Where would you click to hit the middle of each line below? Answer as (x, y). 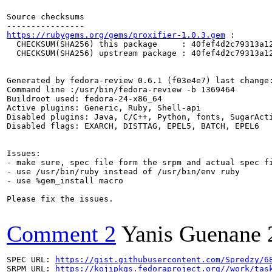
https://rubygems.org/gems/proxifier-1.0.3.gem (116, 35)
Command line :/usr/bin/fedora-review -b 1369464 (121, 90)
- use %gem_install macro (65, 181)
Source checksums (46, 17)
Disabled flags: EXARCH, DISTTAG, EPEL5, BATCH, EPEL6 (133, 126)
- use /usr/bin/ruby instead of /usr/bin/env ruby (123, 172)
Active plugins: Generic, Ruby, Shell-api (104, 108)
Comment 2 (61, 234)
